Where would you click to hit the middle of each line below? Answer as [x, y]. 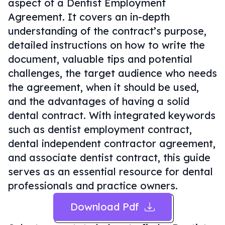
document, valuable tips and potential [100, 59]
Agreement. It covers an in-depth [89, 17]
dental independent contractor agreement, [112, 143]
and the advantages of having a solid [99, 101]
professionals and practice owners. [93, 186]
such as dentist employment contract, [100, 129]
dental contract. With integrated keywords [112, 115]
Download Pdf [104, 207]
